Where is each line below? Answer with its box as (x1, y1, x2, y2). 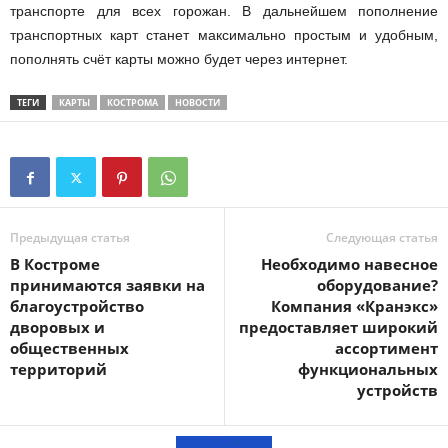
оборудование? (317, 275, 438, 296)
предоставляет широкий (239, 317, 438, 338)
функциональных (298, 359, 438, 380)
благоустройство (10, 296, 144, 317)
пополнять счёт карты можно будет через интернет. (10, 51, 348, 68)
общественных (10, 338, 129, 359)
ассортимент (335, 338, 438, 359)
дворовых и (10, 317, 105, 338)
